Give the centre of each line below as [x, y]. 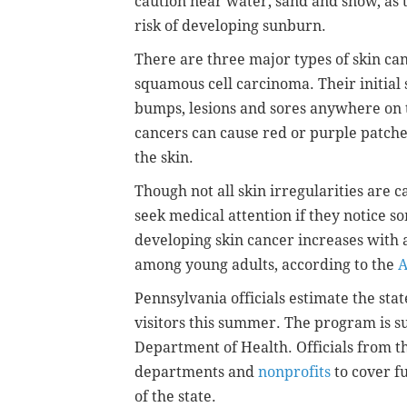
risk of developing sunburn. [232, 25]
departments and [196, 372]
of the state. [177, 396]
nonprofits [294, 372]
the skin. [166, 157]
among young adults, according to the [266, 264]
